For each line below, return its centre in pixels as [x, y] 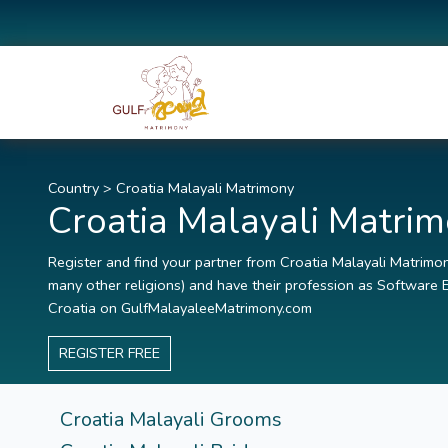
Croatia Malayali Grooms [171, 420]
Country [73, 188]
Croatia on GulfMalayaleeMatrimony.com [180, 308]
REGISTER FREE [109, 353]
